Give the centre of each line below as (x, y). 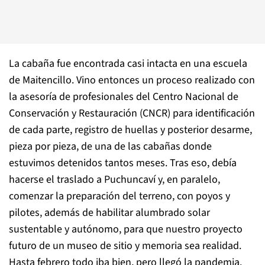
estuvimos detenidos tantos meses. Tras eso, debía (123, 163)
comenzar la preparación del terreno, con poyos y (119, 196)
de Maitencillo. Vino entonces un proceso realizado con (132, 80)
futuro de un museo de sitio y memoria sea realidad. (125, 246)
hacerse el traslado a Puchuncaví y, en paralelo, (114, 180)
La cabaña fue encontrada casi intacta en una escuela (128, 64)
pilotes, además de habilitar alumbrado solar (109, 213)
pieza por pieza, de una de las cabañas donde (110, 146)
